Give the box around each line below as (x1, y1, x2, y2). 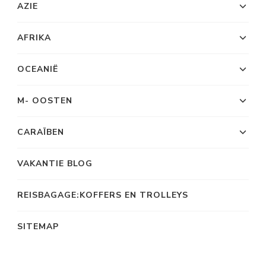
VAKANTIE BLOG (17, 158, 93, 170)
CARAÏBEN (17, 126, 64, 138)
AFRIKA (17, 32, 51, 44)
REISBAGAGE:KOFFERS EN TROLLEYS (17, 189, 188, 201)
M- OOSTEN (17, 95, 72, 107)
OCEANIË (17, 64, 58, 75)
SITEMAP (17, 221, 59, 233)
